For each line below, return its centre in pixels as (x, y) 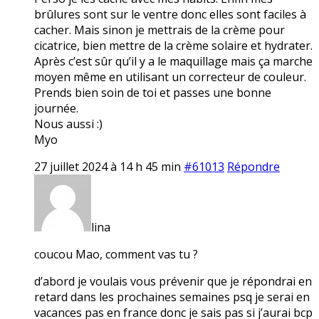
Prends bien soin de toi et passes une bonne (153, 92)
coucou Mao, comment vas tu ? (116, 254)
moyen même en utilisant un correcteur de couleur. (170, 77)
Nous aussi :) (68, 124)
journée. (56, 108)
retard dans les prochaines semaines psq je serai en (172, 297)
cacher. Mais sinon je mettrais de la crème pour (159, 30)
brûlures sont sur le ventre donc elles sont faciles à (170, 14)
